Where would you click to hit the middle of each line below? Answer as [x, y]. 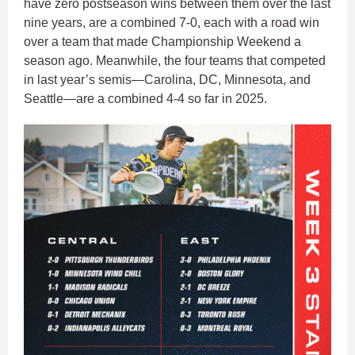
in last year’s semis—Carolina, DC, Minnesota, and [167, 80]
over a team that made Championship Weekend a [162, 42]
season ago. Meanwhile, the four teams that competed [175, 61]
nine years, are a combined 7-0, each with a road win [172, 23]
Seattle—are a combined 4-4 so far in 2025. [147, 99]
